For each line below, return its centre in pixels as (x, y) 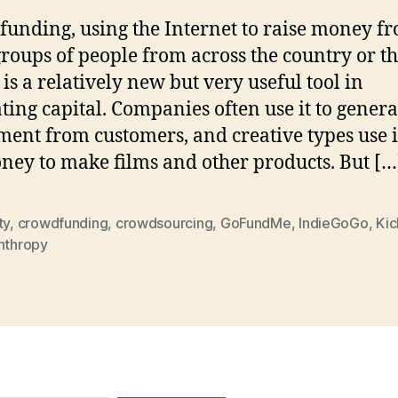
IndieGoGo (334, 223)
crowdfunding (63, 223)
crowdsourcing (164, 223)
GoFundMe (255, 223)
